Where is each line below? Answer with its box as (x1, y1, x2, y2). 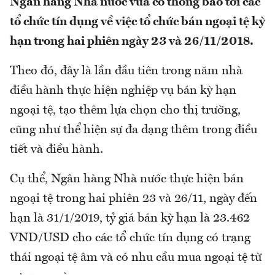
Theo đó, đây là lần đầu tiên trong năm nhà (10, 65, 242, 78)
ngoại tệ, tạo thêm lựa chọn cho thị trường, (10, 104, 241, 117)
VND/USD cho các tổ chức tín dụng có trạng (10, 232, 250, 245)
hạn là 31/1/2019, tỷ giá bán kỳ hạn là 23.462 (10, 212, 250, 225)
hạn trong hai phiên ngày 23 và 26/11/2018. (10, 36, 254, 48)
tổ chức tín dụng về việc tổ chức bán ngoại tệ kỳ (10, 16, 265, 29)
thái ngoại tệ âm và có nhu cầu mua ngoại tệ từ (10, 252, 261, 265)
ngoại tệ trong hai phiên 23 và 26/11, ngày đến (10, 193, 257, 206)
